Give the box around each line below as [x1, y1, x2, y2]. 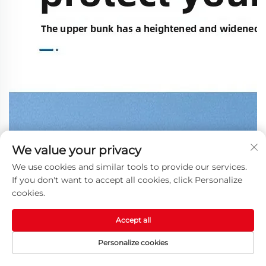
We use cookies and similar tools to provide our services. [12, 161, 247, 172]
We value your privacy [12, 143, 141, 157]
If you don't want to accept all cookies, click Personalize [12, 175, 242, 185]
